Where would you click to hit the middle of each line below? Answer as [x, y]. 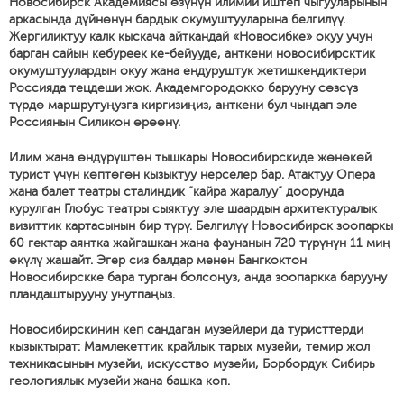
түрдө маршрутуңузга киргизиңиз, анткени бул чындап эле [183, 105]
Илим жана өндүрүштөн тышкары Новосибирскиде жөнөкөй [190, 157]
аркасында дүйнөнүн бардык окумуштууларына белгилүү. [177, 19]
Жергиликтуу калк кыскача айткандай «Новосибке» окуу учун [191, 37]
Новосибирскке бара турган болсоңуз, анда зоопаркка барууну [198, 277]
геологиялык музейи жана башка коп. [119, 381]
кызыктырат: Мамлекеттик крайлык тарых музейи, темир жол [189, 347]
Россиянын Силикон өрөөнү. [95, 122]
